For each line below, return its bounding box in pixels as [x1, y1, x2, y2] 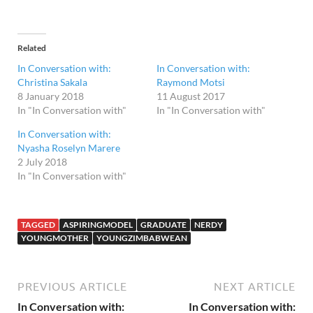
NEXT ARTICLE [214, 280, 296, 293]
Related [17, 43, 46, 54]
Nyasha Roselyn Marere [17, 142, 120, 154]
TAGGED [21, 219, 55, 231]
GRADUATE [140, 219, 187, 231]
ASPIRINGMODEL [63, 219, 133, 231]
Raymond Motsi [156, 76, 225, 89]
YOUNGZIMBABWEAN [96, 233, 187, 244]
